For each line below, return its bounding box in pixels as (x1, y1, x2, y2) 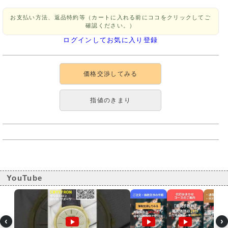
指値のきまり (90, 97, 131, 104)
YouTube (7, 174, 43, 183)
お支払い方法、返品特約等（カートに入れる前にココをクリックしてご (10, 14, 211, 21)
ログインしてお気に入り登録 (63, 36, 158, 44)
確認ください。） (85, 22, 136, 29)
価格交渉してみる (83, 70, 138, 78)
